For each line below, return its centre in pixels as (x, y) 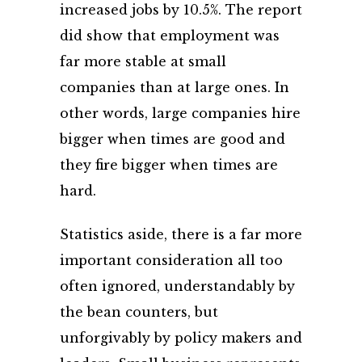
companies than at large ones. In (175, 87)
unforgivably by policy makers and (181, 338)
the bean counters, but (139, 312)
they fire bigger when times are (169, 165)
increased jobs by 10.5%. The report (181, 10)
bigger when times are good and (173, 139)
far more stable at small (143, 61)
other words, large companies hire (180, 113)
